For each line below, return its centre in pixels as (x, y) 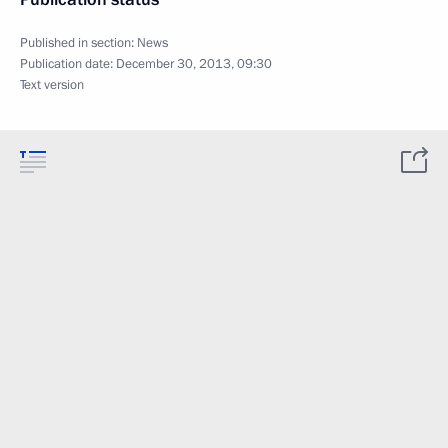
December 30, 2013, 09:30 (194, 64)
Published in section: (78, 43)
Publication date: (68, 64)
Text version (52, 85)
